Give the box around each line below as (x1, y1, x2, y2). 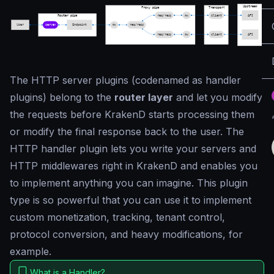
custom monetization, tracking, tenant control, (10, 210, 225, 223)
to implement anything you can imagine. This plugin (10, 176, 248, 189)
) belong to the (43, 91, 114, 103)
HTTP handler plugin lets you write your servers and (10, 142, 256, 155)
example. (10, 245, 51, 257)
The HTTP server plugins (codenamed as (10, 73, 206, 86)
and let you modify (173, 91, 262, 103)
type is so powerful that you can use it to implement (10, 193, 251, 206)
